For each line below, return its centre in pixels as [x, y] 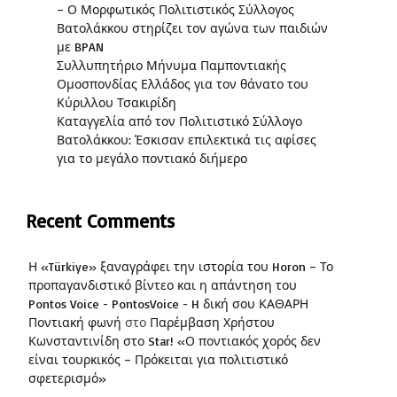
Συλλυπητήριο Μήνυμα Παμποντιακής [171, 66]
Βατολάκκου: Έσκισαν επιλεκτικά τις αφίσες [187, 140]
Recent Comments [100, 221]
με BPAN [80, 47]
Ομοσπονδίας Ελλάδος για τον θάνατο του [183, 84]
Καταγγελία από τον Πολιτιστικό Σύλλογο [179, 121]
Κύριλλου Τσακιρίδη [117, 103]
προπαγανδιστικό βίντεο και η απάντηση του [163, 285]
